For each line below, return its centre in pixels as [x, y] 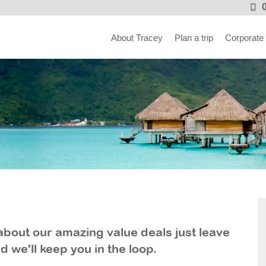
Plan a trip [194, 38]
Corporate [244, 38]
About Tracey [137, 38]
